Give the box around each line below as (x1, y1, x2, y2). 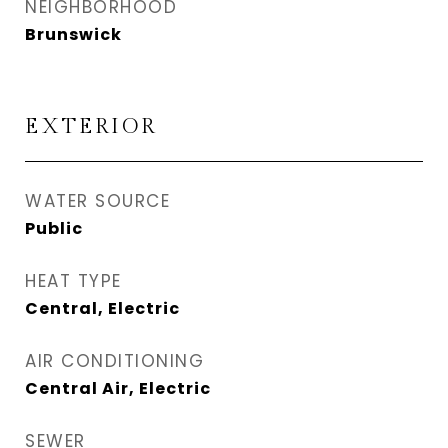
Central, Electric (25, 297, 180, 320)
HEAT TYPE (25, 269, 122, 293)
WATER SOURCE (25, 189, 170, 213)
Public (25, 217, 83, 240)
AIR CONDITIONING (25, 349, 204, 373)
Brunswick (25, 23, 122, 46)
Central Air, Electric (25, 377, 211, 400)
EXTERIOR (25, 114, 157, 139)
